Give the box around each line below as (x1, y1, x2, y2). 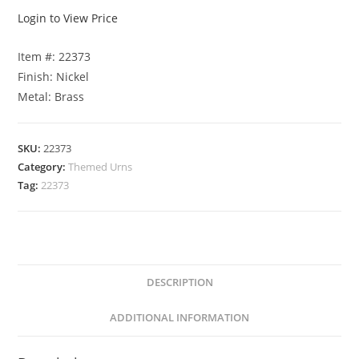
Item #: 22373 (18, 49, 91, 65)
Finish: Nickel (18, 69, 90, 85)
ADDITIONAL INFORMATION (110, 311, 249, 325)
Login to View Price (18, 10, 119, 26)
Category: (18, 159, 69, 175)
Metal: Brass (18, 89, 85, 105)
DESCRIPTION (146, 276, 213, 290)
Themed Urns (68, 159, 133, 175)
